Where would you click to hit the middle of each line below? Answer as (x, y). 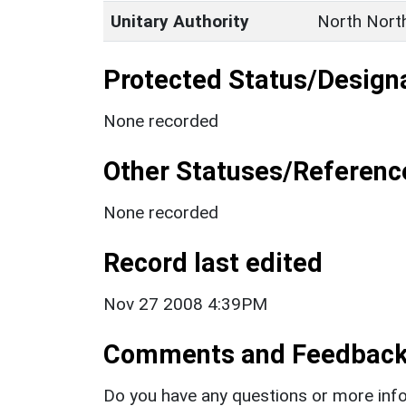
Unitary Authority (180, 21)
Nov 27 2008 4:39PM (185, 304)
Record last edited (213, 262)
